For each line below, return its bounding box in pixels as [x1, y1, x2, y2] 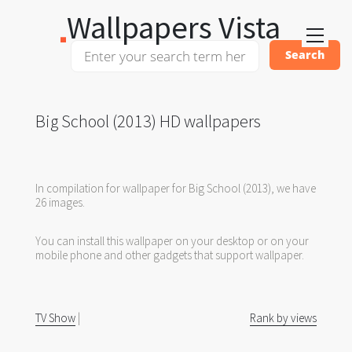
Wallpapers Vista [67, 8, 280, 47]
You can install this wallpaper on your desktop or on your [35, 233, 309, 248]
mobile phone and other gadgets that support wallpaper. [35, 247, 304, 262]
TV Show [35, 310, 75, 325]
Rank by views [250, 310, 317, 325]
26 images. [35, 195, 85, 210]
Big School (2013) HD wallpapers [35, 110, 261, 132]
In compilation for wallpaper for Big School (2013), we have [35, 181, 316, 196]
